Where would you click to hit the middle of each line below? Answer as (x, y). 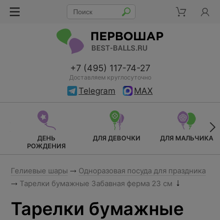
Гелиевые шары (39, 171)
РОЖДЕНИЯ (46, 146)
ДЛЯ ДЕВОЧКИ (116, 138)
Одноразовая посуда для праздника (142, 171)
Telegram (97, 91)
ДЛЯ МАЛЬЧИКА (187, 138)
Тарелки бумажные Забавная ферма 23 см (96, 183)
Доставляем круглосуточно (110, 77)
